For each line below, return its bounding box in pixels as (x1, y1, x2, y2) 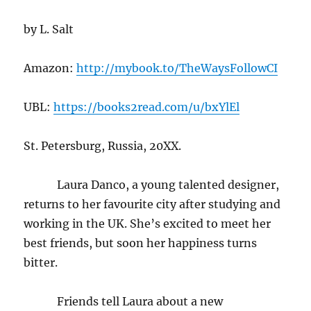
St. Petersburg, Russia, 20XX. (24, 138, 182, 153)
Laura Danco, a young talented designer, (24, 177, 280, 192)
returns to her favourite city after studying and (24, 196, 281, 211)
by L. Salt (24, 22, 74, 36)
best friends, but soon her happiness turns (24, 235, 258, 250)
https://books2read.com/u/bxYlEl (53, 99, 240, 114)
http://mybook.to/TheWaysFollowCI (76, 60, 278, 75)
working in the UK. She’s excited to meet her (24, 216, 271, 230)
